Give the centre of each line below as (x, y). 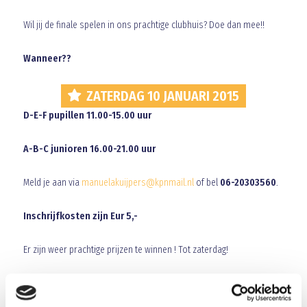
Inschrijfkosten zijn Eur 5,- (80, 216)
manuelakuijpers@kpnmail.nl (137, 183)
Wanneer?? (47, 59)
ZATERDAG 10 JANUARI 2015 (162, 96)
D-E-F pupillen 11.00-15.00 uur (87, 115)
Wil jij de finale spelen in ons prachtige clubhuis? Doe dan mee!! (144, 25)
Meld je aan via (52, 183)
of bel (207, 183)
